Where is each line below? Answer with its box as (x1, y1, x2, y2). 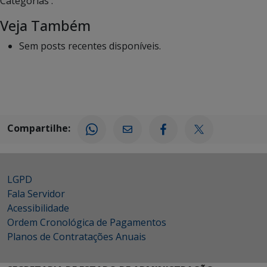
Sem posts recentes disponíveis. (19, 39, 161, 52)
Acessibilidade (7, 201, 69, 215)
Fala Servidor (7, 187, 65, 200)
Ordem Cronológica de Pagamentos (7, 216, 166, 229)
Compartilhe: (7, 122, 70, 135)
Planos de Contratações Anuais (7, 230, 146, 243)
